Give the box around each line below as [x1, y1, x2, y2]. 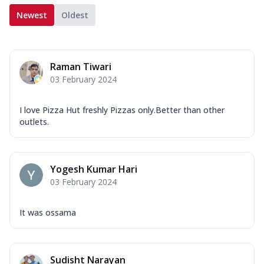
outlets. [19, 115, 49, 127]
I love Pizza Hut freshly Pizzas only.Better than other [19, 104, 225, 115]
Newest [16, 9, 47, 21]
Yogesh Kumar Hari [50, 162, 137, 176]
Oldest [61, 9, 88, 21]
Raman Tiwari [50, 60, 111, 73]
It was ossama [19, 206, 76, 218]
